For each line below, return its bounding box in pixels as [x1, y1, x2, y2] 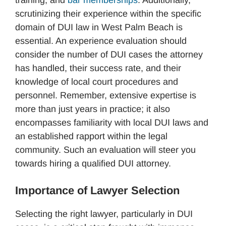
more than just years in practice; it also [15, 103, 170, 114]
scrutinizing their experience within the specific [15, 8, 201, 19]
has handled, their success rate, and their [15, 63, 181, 73]
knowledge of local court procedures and [15, 76, 178, 87]
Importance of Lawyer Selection [15, 184, 180, 197]
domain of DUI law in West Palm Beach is [15, 22, 183, 32]
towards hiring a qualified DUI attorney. [15, 158, 171, 168]
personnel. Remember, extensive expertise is [15, 90, 196, 100]
